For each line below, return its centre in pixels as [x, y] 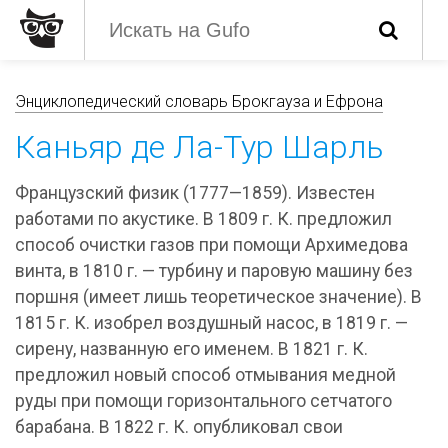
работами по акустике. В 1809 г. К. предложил [203, 219]
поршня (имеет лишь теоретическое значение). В [218, 297]
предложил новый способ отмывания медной [205, 375]
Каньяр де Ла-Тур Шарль [199, 147]
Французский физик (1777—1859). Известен [195, 193]
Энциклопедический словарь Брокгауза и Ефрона [199, 101]
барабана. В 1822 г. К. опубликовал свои [179, 427]
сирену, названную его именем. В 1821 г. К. [191, 349]
